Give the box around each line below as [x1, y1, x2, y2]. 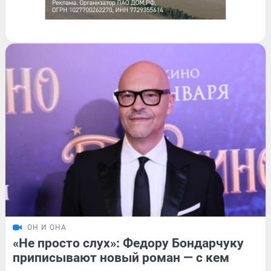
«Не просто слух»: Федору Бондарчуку [13, 235, 244, 250]
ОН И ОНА [27, 223, 67, 232]
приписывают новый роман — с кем [13, 250, 229, 265]
